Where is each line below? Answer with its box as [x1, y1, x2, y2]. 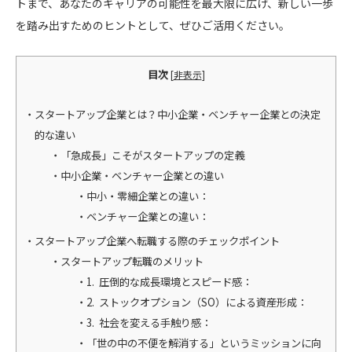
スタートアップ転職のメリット [60, 253, 204, 269]
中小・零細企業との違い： [86, 188, 210, 203]
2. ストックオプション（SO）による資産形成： [86, 294, 308, 310]
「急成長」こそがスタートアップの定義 [60, 147, 245, 163]
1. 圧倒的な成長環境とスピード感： [86, 273, 253, 289]
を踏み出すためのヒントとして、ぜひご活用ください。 [16, 16, 290, 33]
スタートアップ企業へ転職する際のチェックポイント [35, 233, 280, 248]
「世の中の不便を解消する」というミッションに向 [86, 335, 322, 350]
